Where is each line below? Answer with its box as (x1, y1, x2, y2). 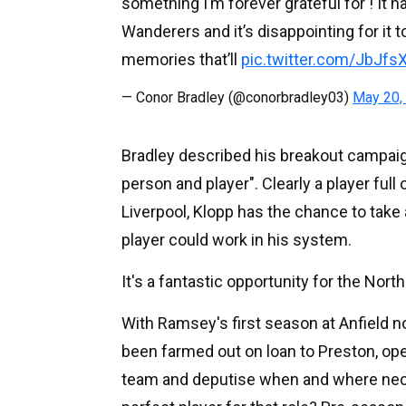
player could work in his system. (121, 229, 352, 249)
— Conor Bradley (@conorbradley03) (121, 88, 353, 106)
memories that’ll (121, 49, 241, 69)
